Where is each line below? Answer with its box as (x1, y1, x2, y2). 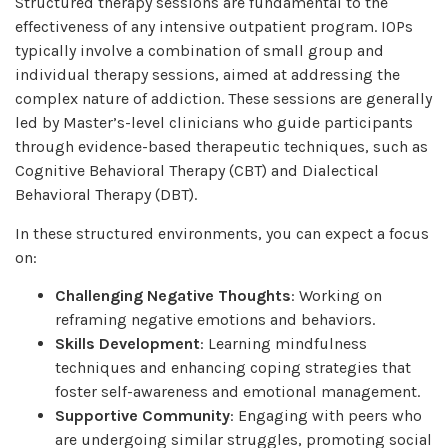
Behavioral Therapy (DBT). (15, 185, 197, 205)
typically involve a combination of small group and (15, 41, 384, 61)
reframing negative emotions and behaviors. (55, 310, 375, 330)
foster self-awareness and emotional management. (55, 382, 420, 402)
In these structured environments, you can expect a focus (15, 223, 429, 243)
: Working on (291, 286, 382, 306)
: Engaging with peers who (230, 406, 422, 426)
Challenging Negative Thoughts (55, 286, 291, 306)
